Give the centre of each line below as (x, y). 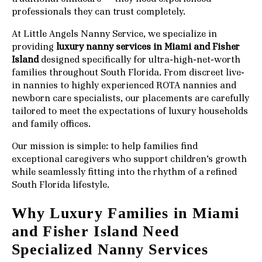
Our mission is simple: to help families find (105, 146)
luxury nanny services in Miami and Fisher (148, 47)
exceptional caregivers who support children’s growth (129, 159)
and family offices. (51, 124)
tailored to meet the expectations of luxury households (130, 111)
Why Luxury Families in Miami (126, 213)
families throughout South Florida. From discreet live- (128, 73)
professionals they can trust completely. (99, 12)
